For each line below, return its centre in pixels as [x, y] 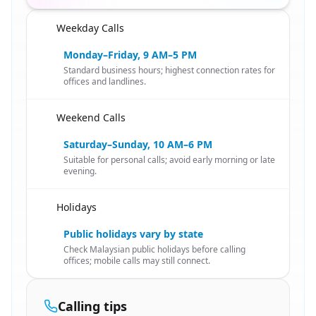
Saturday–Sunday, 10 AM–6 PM [138, 144]
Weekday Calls [90, 28]
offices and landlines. [105, 81]
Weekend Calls [91, 117]
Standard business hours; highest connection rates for [169, 70]
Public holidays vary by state [133, 234]
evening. [80, 171]
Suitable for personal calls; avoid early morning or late [169, 160]
